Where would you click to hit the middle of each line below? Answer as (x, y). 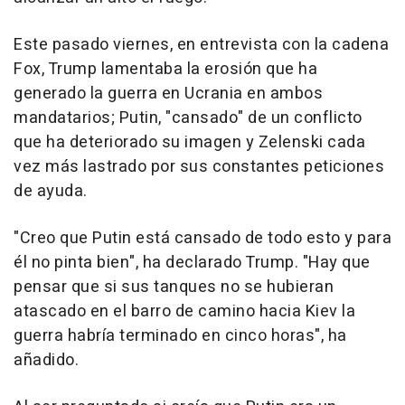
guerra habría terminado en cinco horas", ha (180, 335)
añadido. (46, 360)
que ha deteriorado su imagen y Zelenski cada (189, 142)
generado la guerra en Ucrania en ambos (168, 93)
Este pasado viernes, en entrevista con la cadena (201, 44)
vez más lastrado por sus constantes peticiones (199, 166)
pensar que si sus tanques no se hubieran (174, 287)
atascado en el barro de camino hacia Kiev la (184, 311)
